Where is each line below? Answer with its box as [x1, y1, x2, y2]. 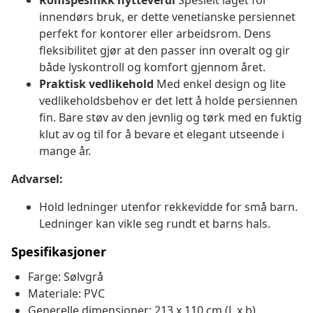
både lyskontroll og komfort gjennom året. [39, 59, 265, 75]
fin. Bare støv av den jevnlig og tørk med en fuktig [39, 110, 302, 126]
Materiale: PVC [28, 286, 105, 302]
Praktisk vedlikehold [39, 76, 154, 92]
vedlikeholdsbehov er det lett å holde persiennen [39, 93, 298, 109]
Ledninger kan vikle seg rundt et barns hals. [39, 216, 270, 232]
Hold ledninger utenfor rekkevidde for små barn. [39, 199, 298, 215]
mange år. [39, 143, 91, 159]
